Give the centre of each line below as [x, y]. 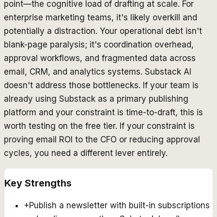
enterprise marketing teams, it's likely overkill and [101, 17]
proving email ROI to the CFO [60, 139]
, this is [189, 112]
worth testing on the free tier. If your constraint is [99, 126]
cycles [17, 153]
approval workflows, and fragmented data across [100, 58]
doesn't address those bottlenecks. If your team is [101, 85]
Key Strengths [38, 183]
